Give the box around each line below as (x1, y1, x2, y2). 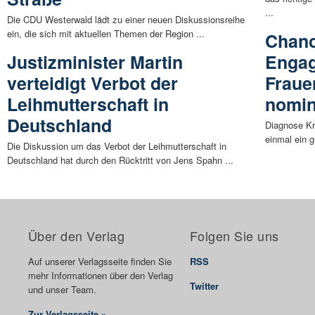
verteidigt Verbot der (7, 70, 178, 96)
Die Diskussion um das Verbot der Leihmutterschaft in (7, 139, 226, 153)
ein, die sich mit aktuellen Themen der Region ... (7, 26, 205, 40)
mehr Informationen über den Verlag (28, 268, 173, 282)
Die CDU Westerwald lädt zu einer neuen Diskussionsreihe (7, 12, 245, 26)
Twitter (190, 278, 219, 292)
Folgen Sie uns (190, 226, 279, 245)
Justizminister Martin (7, 49, 183, 75)
